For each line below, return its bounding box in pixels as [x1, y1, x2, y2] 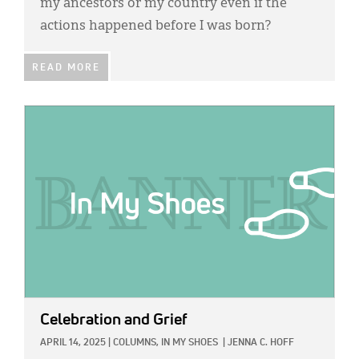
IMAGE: [24, 109, 61, 120]
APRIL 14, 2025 [40, 338, 106, 349]
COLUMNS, [113, 338, 159, 349]
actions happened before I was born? [40, 20, 271, 34]
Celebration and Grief [40, 312, 188, 329]
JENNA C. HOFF [228, 338, 294, 349]
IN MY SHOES [161, 338, 218, 349]
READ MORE [32, 63, 100, 74]
